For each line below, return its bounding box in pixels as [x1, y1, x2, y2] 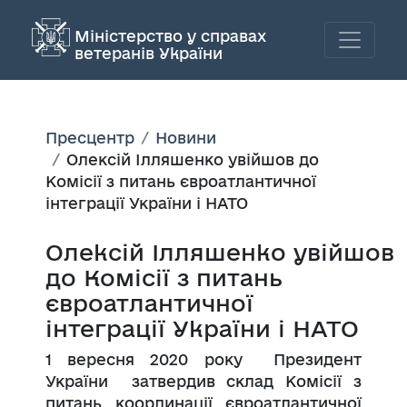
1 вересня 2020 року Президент [45, 350, 362, 368]
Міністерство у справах [74, 26, 266, 45]
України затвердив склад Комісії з [45, 372, 362, 390]
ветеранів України [74, 44, 223, 62]
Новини [155, 128, 216, 146]
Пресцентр [45, 128, 134, 146]
